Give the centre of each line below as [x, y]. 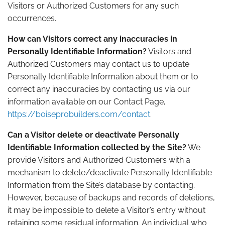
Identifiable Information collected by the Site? [97, 148]
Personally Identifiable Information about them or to [103, 77]
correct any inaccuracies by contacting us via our [99, 89]
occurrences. [32, 19]
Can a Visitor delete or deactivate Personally [93, 135]
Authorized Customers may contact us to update [98, 64]
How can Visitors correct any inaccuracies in [92, 39]
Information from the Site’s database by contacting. [101, 185]
